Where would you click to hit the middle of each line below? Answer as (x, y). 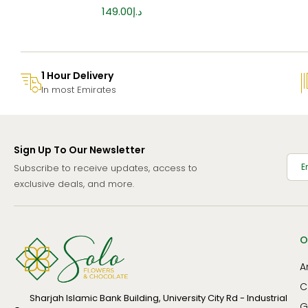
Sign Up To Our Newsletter (79, 150)
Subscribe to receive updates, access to (106, 168)
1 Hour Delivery (77, 75)
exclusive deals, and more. (74, 184)
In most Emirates (79, 89)
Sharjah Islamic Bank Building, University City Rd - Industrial (158, 298)
